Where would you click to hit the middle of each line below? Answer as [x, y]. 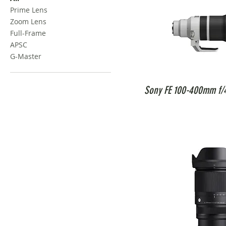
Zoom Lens [28, 21]
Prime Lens [29, 10]
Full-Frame [28, 33]
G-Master [26, 56]
